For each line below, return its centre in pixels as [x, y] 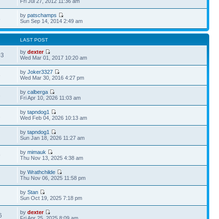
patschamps [42, 15]
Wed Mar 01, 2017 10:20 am [54, 57]
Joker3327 [40, 72]
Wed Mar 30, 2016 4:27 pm [52, 77]
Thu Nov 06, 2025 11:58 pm [53, 178]
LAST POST [34, 40]
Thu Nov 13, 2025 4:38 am [52, 158]
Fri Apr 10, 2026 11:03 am [51, 98]
